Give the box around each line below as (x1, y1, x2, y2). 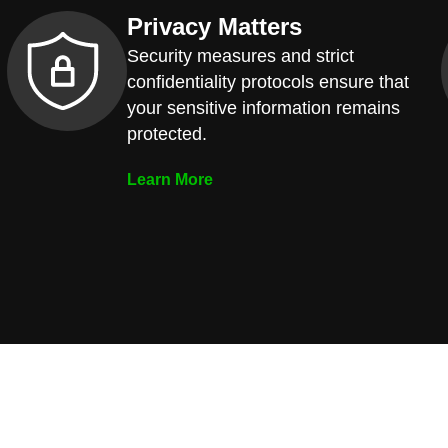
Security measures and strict (126, 46, 354, 66)
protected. (126, 124, 207, 144)
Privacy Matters (126, 13, 302, 40)
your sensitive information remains (126, 98, 400, 118)
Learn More (126, 171, 213, 188)
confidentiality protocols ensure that (126, 72, 409, 92)
